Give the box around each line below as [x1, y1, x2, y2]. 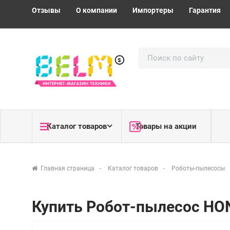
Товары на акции [135, 122, 197, 131]
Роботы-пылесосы [171, 165, 225, 172]
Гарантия [189, 6, 221, 14]
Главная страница [41, 165, 94, 172]
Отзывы [32, 6, 61, 14]
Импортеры [132, 6, 174, 14]
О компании [76, 6, 117, 14]
